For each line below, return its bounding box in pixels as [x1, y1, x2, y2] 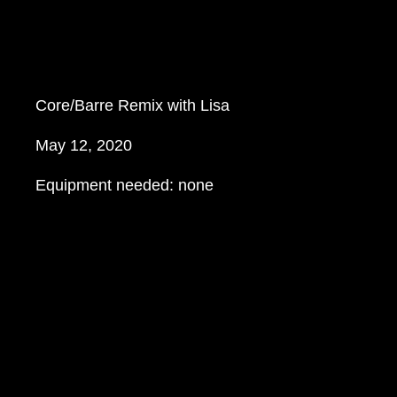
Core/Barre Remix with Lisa [35, 97, 230, 115]
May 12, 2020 [35, 136, 133, 155]
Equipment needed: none [35, 176, 214, 195]
